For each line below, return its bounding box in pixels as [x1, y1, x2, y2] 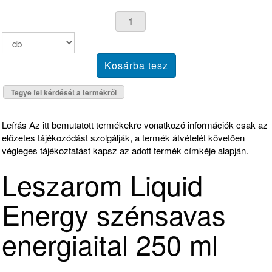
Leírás [2, 118, 27, 132]
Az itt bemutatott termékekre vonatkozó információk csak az [27, 118, 268, 132]
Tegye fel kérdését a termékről [11, 87, 117, 98]
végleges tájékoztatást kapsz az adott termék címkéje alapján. [2, 144, 248, 157]
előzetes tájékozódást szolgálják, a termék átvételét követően [2, 131, 245, 144]
